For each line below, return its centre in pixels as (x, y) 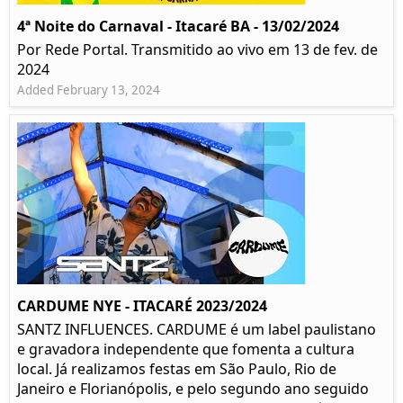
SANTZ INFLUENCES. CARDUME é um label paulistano (197, 330)
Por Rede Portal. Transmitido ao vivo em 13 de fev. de (197, 50)
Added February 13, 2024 (89, 90)
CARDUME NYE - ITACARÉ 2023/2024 (142, 306)
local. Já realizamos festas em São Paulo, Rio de (177, 369)
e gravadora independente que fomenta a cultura (186, 349)
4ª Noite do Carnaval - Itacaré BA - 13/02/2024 (178, 27)
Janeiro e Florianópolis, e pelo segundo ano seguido (193, 389)
